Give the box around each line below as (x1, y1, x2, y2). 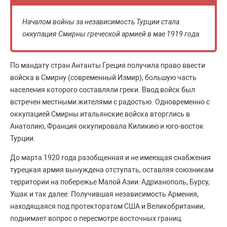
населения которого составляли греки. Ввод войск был (10, 86, 195, 94)
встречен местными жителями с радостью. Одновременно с (10, 98, 210, 106)
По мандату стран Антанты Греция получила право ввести (10, 61, 205, 69)
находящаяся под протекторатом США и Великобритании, (10, 202, 205, 210)
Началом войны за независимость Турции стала (22, 18, 179, 26)
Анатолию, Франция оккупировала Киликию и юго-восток (10, 122, 204, 130)
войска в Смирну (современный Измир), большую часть (10, 73, 197, 82)
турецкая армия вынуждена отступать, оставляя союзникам (10, 166, 213, 174)
